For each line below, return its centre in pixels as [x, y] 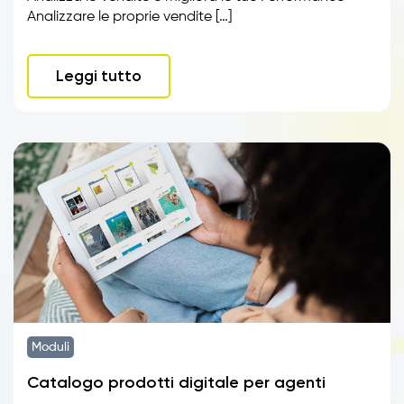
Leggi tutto [99, 76]
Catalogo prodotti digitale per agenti [176, 382]
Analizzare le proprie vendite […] [129, 17]
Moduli [50, 347]
